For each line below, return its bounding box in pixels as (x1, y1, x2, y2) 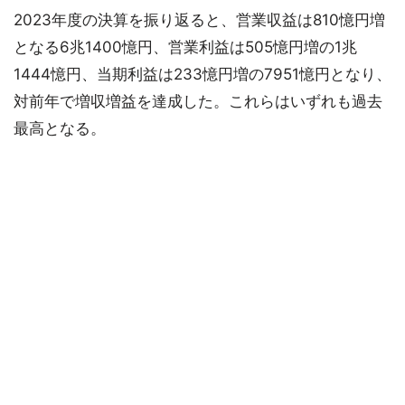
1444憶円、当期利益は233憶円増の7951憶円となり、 (14, 65, 391, 83)
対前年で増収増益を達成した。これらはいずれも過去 (14, 92, 382, 110)
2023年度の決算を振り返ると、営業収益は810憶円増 (14, 11, 385, 29)
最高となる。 (14, 119, 106, 137)
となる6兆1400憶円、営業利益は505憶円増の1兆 (14, 38, 357, 56)
